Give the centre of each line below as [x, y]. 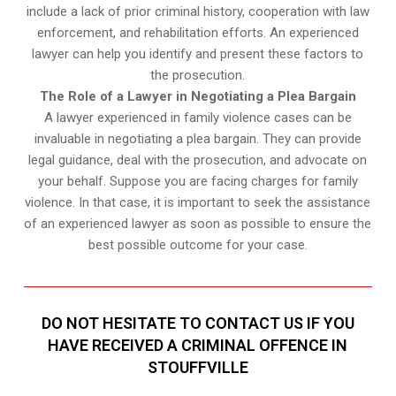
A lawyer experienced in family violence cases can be [198, 118]
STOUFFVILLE [198, 368]
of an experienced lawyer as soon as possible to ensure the [198, 224]
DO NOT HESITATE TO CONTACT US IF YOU [198, 324]
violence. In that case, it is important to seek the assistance [198, 203]
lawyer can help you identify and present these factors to [198, 54]
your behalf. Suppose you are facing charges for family [198, 182]
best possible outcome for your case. [198, 245]
